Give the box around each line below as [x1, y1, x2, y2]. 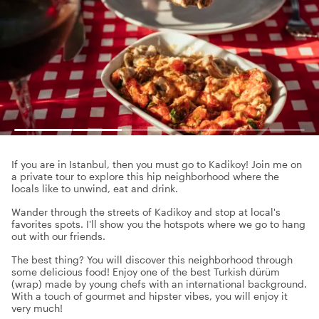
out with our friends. [11, 230, 105, 242]
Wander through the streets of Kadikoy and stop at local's [11, 206, 281, 218]
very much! [11, 302, 63, 314]
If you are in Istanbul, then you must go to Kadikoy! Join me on [11, 158, 302, 170]
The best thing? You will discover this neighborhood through [11, 253, 293, 266]
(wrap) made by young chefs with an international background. [11, 278, 307, 290]
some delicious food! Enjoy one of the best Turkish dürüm [11, 266, 280, 278]
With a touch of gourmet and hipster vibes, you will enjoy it [11, 290, 288, 302]
